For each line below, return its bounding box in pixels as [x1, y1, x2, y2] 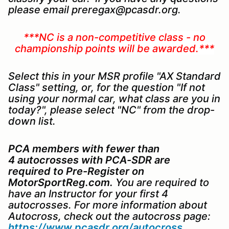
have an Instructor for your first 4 [8, 187, 168, 200]
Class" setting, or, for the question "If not [8, 81, 205, 94]
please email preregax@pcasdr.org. [8, 3, 181, 16]
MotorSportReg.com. [8, 176, 113, 189]
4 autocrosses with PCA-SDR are [8, 153, 170, 166]
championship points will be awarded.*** [15, 42, 214, 55]
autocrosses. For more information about [8, 198, 207, 211]
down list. [8, 114, 56, 127]
